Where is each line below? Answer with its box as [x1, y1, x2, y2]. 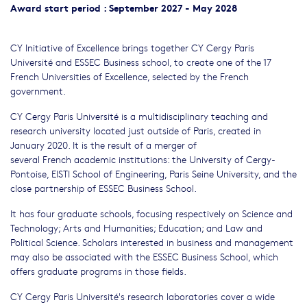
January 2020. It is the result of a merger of [10, 138, 197, 152]
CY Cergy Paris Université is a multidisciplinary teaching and [10, 109, 268, 123]
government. [10, 84, 71, 98]
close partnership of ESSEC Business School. [10, 181, 197, 195]
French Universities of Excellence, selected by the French [10, 69, 249, 84]
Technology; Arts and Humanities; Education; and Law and [10, 221, 262, 235]
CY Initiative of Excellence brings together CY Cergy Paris [10, 40, 254, 55]
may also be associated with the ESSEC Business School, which [10, 249, 278, 264]
